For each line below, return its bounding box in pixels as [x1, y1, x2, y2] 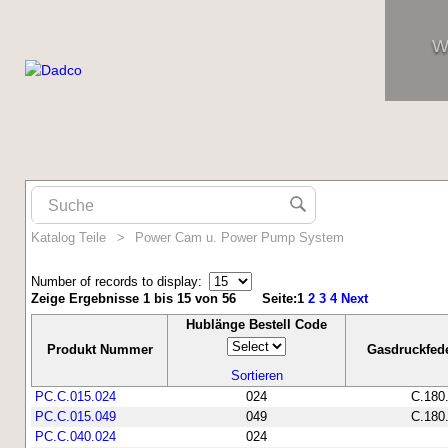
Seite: [262, 291, 297, 307]
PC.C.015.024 [35, 388, 116, 404]
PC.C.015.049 [35, 408, 116, 424]
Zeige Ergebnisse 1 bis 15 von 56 [31, 291, 236, 307]
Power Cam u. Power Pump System [135, 230, 344, 246]
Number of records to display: [31, 274, 202, 290]
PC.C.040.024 [35, 428, 116, 444]
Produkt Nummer [46, 341, 153, 357]
